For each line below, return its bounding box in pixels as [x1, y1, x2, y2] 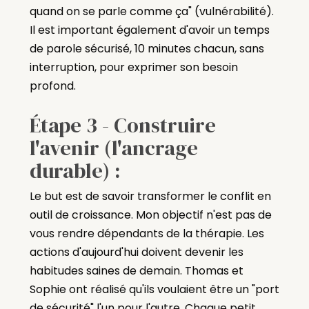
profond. [29, 77, 76, 94]
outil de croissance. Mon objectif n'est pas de [29, 207, 272, 223]
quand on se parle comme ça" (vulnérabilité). [29, 3, 274, 19]
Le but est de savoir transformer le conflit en [29, 188, 271, 205]
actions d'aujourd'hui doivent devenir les [29, 244, 243, 261]
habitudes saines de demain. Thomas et [29, 263, 243, 279]
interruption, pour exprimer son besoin [29, 59, 238, 75]
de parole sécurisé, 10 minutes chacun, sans [29, 40, 264, 57]
